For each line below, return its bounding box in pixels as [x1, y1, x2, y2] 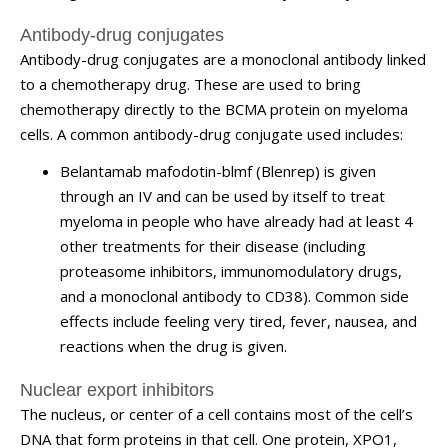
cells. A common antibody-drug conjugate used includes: [20, 123, 403, 144]
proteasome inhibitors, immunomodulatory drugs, [60, 261, 402, 281]
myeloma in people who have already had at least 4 [60, 211, 413, 231]
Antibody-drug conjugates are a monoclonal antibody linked [20, 48, 426, 69]
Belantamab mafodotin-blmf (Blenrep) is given [60, 161, 376, 181]
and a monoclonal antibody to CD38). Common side [60, 286, 409, 306]
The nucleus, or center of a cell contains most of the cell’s [20, 404, 413, 424]
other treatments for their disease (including [60, 236, 366, 256]
